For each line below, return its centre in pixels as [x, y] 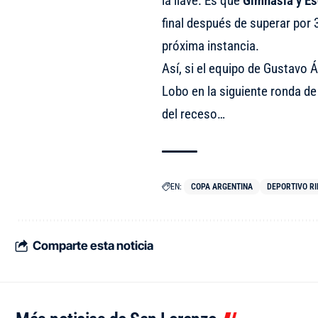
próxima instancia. [210, 45]
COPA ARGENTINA [221, 186]
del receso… [193, 114]
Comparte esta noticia [93, 246]
